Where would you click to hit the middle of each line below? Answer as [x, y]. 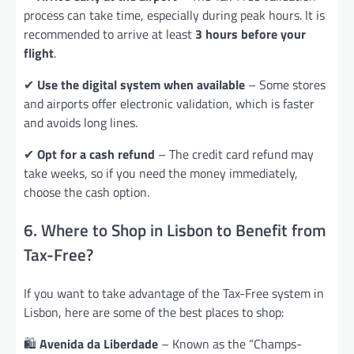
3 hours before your [250, 34]
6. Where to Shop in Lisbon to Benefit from [175, 230]
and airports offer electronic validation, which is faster [169, 103]
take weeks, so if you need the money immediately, [161, 173]
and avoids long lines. [81, 122]
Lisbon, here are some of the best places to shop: [154, 312]
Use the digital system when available [141, 84]
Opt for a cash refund [96, 154]
